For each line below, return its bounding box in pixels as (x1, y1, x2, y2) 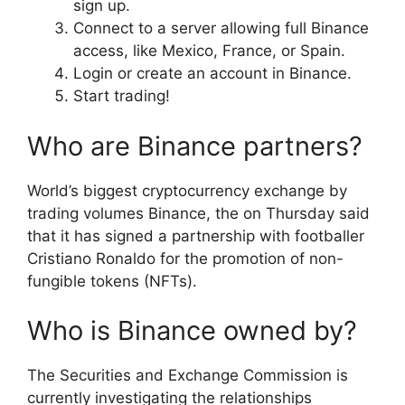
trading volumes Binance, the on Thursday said (27, 203, 370, 222)
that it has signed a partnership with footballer (27, 226, 364, 245)
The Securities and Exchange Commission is (27, 366, 348, 385)
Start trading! (73, 87, 170, 106)
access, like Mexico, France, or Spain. (73, 42, 345, 61)
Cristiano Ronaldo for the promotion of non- (27, 249, 344, 268)
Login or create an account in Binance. (73, 64, 352, 83)
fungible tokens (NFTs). (27, 271, 197, 290)
